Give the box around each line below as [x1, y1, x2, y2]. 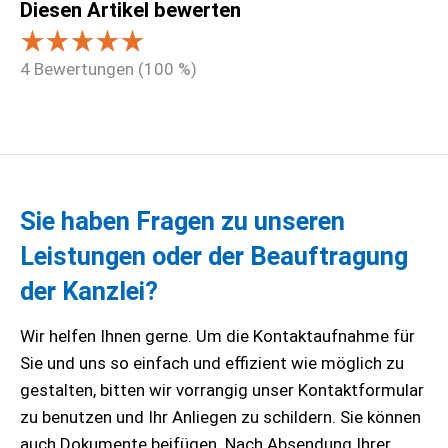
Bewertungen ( [30, 59, 144, 79]
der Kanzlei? [20, 275, 158, 306]
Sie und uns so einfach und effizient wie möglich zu [20, 352, 404, 373]
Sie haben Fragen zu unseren [20, 205, 345, 236]
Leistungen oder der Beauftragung [20, 240, 408, 271]
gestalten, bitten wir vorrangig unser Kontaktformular [20, 379, 424, 400]
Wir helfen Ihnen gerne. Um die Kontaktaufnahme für [20, 325, 415, 346]
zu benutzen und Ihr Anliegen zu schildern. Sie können [20, 406, 421, 427]
